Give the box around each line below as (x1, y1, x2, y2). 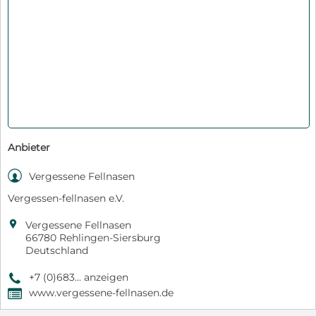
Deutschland (25, 243, 88, 257)
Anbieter (8, 140, 50, 154)
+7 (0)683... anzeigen (29, 270, 128, 284)
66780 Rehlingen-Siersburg (25, 231, 161, 244)
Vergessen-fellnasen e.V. (8, 191, 124, 205)
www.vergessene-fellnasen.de (29, 286, 174, 299)
